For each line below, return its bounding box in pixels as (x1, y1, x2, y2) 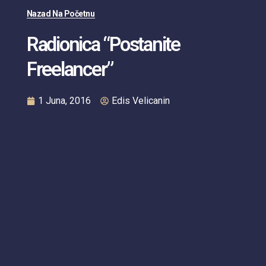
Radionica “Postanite (26, 33, 180, 56)
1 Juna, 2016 (37, 95, 91, 107)
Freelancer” (26, 58, 114, 81)
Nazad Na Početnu (26, 9, 95, 19)
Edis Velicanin (111, 95, 170, 107)
